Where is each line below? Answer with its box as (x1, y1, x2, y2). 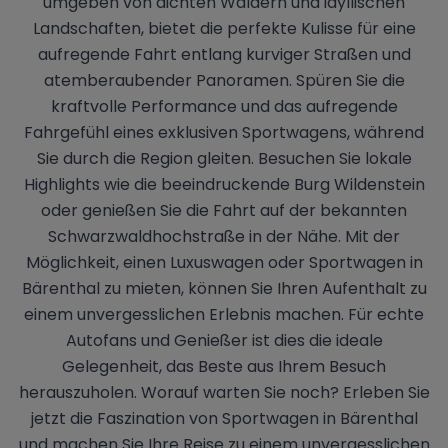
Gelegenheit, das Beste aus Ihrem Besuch (62, 354, 386, 378)
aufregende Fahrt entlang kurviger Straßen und (37, 42, 411, 66)
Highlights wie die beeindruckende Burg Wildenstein (23, 172, 425, 196)
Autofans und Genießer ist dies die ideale (65, 328, 383, 352)
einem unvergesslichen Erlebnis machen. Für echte (24, 302, 424, 326)
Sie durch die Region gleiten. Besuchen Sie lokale (36, 146, 412, 170)
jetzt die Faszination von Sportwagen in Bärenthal (30, 406, 418, 430)
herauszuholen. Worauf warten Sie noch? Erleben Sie (18, 380, 430, 404)
